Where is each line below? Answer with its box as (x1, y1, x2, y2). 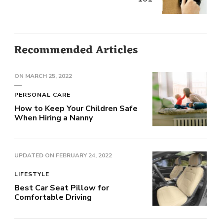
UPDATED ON (14, 151, 56, 160)
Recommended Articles (14, 41, 138, 61)
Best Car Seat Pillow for (14, 183, 109, 194)
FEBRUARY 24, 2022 (56, 151, 112, 160)
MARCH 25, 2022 (25, 72, 72, 80)
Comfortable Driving (14, 192, 92, 203)
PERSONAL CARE (14, 91, 71, 99)
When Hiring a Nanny (14, 112, 93, 124)
